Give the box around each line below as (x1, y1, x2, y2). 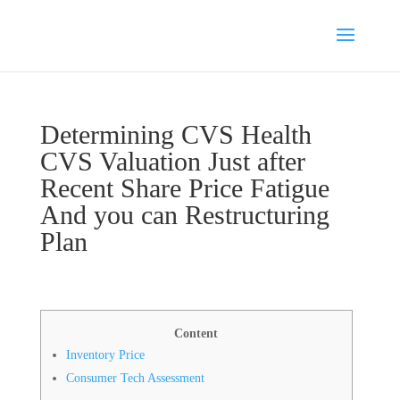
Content (174, 327, 219, 340)
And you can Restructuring (39, 200, 329, 229)
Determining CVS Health (39, 120, 312, 149)
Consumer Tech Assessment (65, 371, 204, 385)
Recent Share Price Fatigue (39, 173, 329, 203)
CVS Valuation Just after (39, 146, 305, 176)
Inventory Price (65, 348, 145, 362)
